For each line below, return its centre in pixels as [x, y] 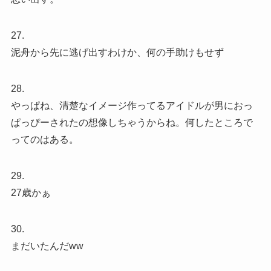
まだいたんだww [47, 246]
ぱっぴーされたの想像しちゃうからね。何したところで [132, 123]
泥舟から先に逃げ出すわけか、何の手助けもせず [117, 53]
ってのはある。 [44, 140]
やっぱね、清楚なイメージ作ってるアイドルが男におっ [132, 106]
